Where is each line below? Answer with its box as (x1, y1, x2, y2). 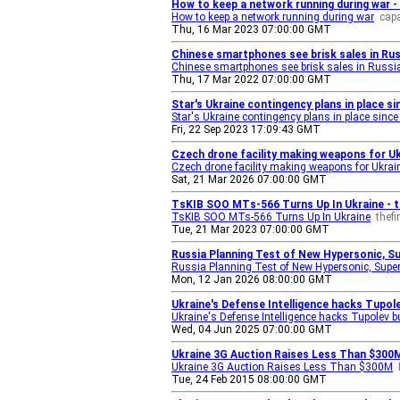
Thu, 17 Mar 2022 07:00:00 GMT (171, 73, 331, 86)
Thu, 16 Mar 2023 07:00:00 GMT (171, 23, 331, 36)
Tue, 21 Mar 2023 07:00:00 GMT (171, 223, 329, 236)
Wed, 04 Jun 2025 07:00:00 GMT (171, 323, 332, 336)
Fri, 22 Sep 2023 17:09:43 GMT (171, 123, 321, 136)
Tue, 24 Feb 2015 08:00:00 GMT (171, 373, 327, 386)
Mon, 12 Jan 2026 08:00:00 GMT (171, 273, 332, 286)
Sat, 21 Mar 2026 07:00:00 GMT (171, 173, 327, 186)
